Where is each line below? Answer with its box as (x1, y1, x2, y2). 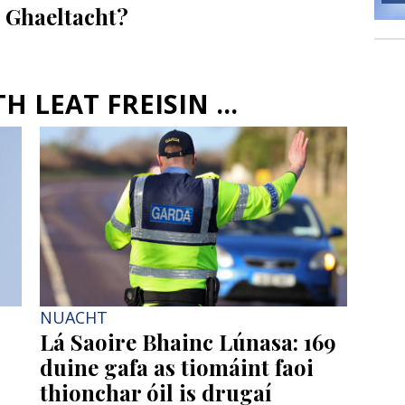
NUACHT (40, 306, 108, 328)
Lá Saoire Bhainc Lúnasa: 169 (40, 326, 336, 356)
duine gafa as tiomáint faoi (40, 352, 314, 381)
